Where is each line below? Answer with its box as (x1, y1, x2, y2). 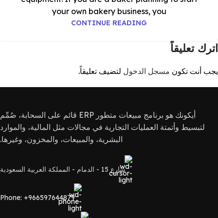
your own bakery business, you (52, 6, 166, 16)
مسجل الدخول (123, 66, 170, 76)
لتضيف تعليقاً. (78, 66, 123, 76)
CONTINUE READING (71, 18, 147, 27)
